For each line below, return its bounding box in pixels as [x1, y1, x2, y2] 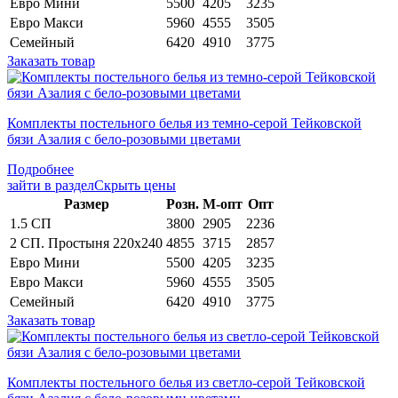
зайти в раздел [7, 177, 94, 193]
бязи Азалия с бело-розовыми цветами [7, 131, 241, 147]
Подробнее [7, 161, 74, 177]
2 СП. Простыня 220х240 [10, 235, 163, 251]
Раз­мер [63, 195, 109, 211]
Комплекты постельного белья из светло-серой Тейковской [7, 374, 365, 390]
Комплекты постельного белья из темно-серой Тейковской [7, 115, 362, 131]
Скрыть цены [94, 177, 176, 193]
